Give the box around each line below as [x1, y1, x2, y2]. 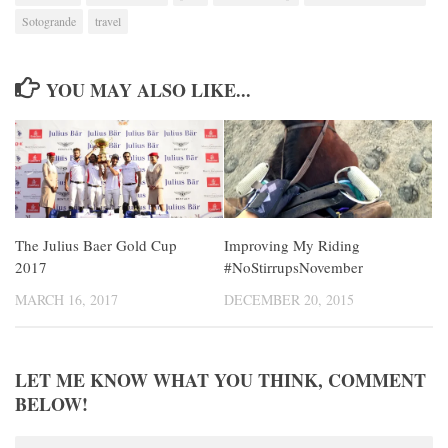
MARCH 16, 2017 [15, 289, 118, 309]
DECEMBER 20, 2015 [224, 289, 354, 309]
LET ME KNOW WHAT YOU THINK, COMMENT [15, 366, 426, 393]
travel [95, 12, 121, 29]
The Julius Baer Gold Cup [15, 234, 177, 255]
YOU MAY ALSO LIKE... [45, 76, 251, 103]
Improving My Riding [224, 234, 360, 255]
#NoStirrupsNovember [224, 256, 363, 277]
